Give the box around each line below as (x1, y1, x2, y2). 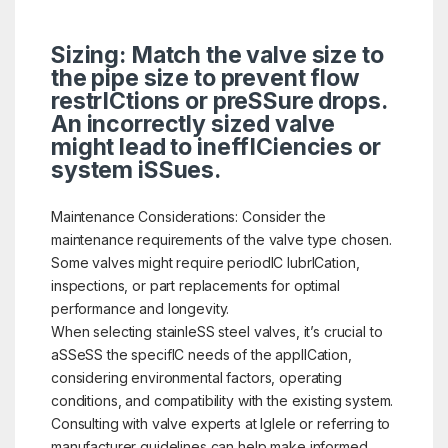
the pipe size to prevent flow (50, 63, 360, 92)
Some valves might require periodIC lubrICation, (50, 253, 360, 271)
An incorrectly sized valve (50, 109, 336, 138)
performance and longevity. (50, 299, 230, 317)
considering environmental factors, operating (50, 368, 342, 386)
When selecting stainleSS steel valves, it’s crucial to (50, 322, 383, 340)
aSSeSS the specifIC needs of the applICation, (50, 345, 352, 363)
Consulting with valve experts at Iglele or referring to (50, 414, 391, 432)
